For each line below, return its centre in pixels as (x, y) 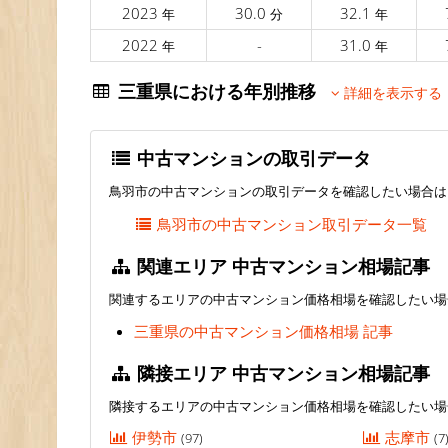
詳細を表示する (391, 93)
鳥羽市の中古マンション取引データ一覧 (292, 223)
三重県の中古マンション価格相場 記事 (263, 331)
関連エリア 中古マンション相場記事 (281, 265)
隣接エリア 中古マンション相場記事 (281, 373)
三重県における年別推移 (222, 91)
